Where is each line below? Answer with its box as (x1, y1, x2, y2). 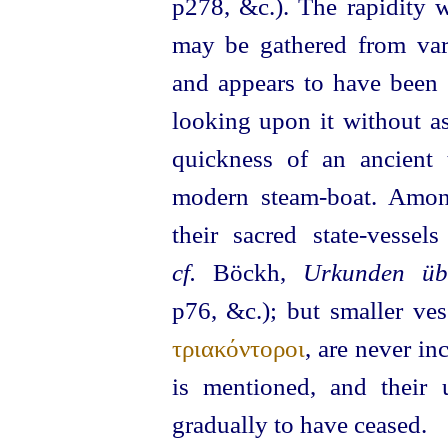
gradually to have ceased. (171, 410, 427, 439)
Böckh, (195, 258, 303, 287)
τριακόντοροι (171, 334, 305, 363)
